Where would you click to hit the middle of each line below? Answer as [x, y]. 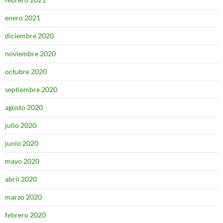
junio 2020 [22, 143]
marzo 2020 [23, 197]
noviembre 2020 [30, 54]
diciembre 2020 [29, 36]
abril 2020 [21, 179]
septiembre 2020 [31, 89]
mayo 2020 [22, 161]
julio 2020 [21, 125]
